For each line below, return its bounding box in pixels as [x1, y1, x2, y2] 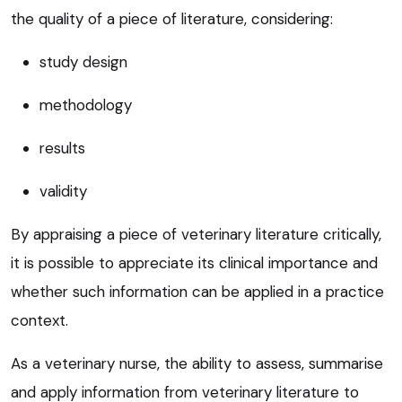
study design [39, 51, 127, 72]
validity [39, 180, 87, 201]
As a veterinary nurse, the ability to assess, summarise [11, 353, 383, 373]
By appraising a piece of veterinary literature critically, [11, 223, 381, 244]
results [39, 137, 85, 158]
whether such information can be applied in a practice [11, 281, 384, 301]
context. [11, 310, 68, 330]
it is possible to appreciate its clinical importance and [11, 252, 378, 273]
